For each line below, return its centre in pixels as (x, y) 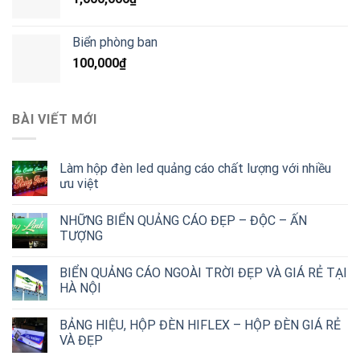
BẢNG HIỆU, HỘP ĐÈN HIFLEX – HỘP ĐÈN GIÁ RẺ (200, 325)
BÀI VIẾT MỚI (55, 119)
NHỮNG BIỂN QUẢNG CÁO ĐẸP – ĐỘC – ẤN (183, 221)
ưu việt (79, 184)
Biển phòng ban (115, 42)
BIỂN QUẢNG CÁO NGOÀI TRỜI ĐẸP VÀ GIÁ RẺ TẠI (203, 273)
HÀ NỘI (80, 288)
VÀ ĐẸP (81, 341)
